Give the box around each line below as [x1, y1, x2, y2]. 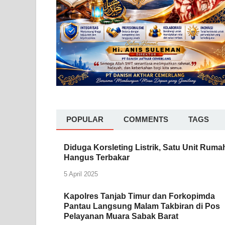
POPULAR [66, 115, 103, 124]
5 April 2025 [64, 170, 98, 178]
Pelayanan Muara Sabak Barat [64, 212, 178, 221]
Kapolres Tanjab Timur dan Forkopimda [64, 192, 215, 201]
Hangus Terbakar [64, 153, 130, 162]
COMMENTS [124, 115, 168, 124]
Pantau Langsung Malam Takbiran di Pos [64, 202, 220, 211]
